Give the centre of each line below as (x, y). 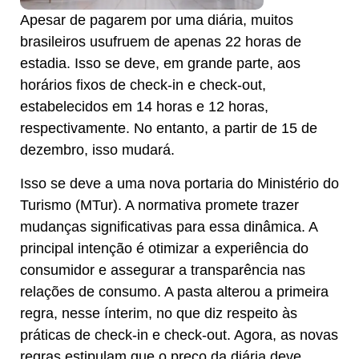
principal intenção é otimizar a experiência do (164, 248)
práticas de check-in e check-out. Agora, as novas (179, 335)
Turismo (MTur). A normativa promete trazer (159, 205)
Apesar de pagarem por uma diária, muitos (157, 20)
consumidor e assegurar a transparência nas (163, 270)
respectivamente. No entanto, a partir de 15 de (169, 129)
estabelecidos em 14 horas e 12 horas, (144, 107)
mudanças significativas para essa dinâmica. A (169, 226)
